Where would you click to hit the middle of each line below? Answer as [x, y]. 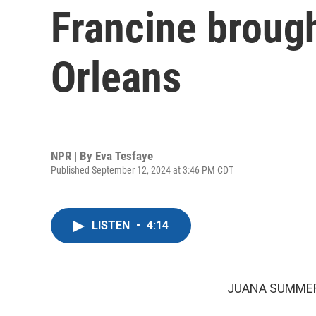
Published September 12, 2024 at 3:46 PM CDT [142, 170]
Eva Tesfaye [124, 156]
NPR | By [73, 156]
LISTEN [112, 225]
